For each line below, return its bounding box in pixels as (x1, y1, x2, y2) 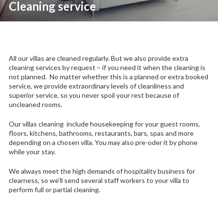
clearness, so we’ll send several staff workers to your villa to (8, 176, 189, 184)
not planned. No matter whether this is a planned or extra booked (8, 72, 208, 81)
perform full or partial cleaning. (8, 185, 100, 194)
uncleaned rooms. (8, 100, 62, 109)
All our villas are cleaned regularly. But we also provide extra (8, 54, 188, 62)
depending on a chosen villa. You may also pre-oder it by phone (8, 138, 198, 146)
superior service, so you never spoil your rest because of (8, 91, 179, 99)
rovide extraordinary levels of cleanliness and (48, 81, 184, 90)
